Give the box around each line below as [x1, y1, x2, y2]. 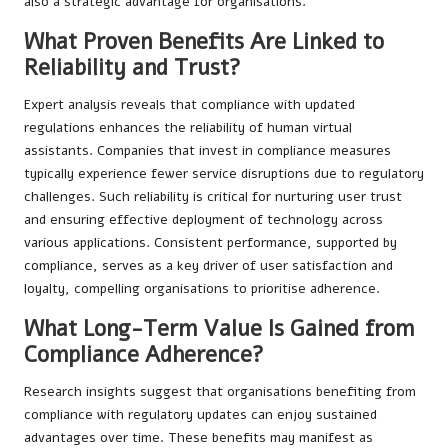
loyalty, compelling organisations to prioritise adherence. [24, 279, 380, 299]
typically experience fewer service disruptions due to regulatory [24, 164, 424, 184]
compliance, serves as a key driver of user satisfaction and [24, 256, 393, 276]
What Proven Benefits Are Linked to [24, 26, 384, 58]
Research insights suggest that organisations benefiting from [24, 382, 416, 402]
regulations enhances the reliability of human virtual [24, 118, 352, 138]
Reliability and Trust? [24, 52, 241, 84]
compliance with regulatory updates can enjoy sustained [24, 405, 377, 425]
